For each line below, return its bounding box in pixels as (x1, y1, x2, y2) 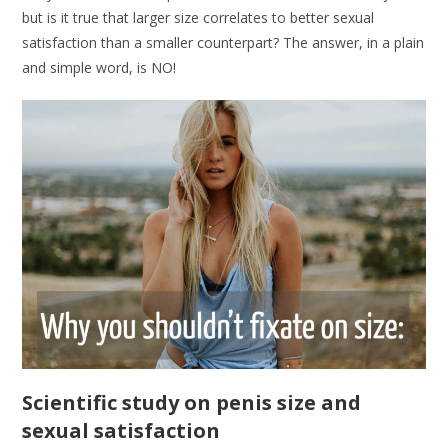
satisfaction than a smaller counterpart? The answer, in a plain (22, 32, 425, 52)
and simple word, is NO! (22, 57, 177, 77)
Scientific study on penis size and (22, 388, 362, 416)
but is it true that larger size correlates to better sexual (22, 7, 375, 27)
